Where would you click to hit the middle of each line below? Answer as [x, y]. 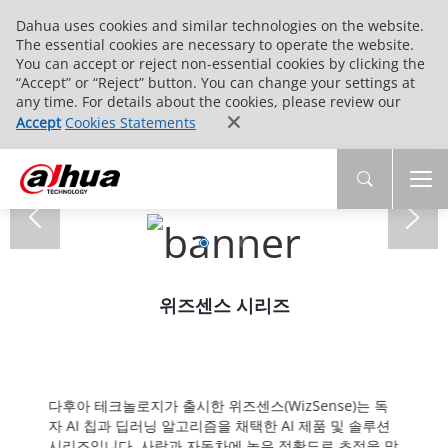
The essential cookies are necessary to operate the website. [215, 44]
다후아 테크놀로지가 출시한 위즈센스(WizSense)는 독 [218, 405]
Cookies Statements [130, 122]
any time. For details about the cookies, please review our [208, 101]
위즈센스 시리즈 [224, 304]
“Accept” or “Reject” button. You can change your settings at [215, 82]
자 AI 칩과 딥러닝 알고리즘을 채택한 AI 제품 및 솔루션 [219, 425]
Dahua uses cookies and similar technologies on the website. [220, 25]
